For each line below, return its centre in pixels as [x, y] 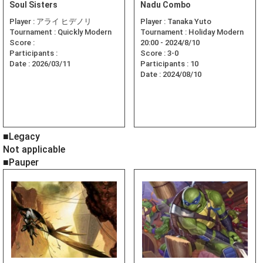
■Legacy [21, 137]
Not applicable [34, 150]
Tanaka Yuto [189, 22]
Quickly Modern [85, 32]
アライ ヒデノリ [64, 22]
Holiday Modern [216, 32]
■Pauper [21, 163]
